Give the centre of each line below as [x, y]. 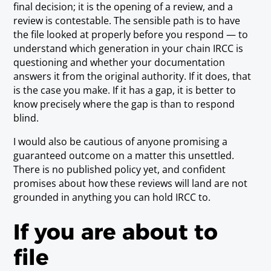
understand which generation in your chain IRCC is [129, 49]
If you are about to [116, 232]
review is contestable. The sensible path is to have [127, 21]
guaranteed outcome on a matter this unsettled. [124, 156]
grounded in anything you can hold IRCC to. [112, 198]
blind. [26, 118]
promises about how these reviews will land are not [131, 184]
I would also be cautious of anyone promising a [121, 142]
